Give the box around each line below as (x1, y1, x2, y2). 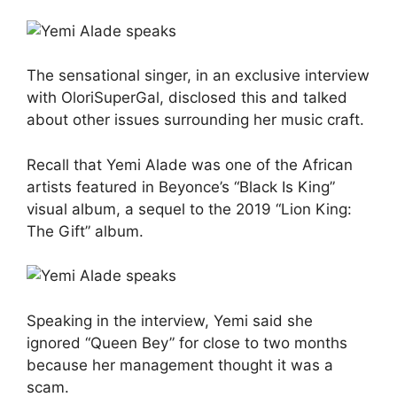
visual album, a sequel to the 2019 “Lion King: (27, 199, 352, 218)
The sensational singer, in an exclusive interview (27, 66, 370, 84)
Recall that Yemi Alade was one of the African (27, 155, 353, 174)
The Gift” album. (27, 222, 144, 240)
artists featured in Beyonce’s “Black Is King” (27, 177, 335, 196)
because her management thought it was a (27, 355, 333, 374)
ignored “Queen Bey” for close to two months (27, 333, 347, 352)
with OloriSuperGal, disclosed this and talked (27, 89, 347, 106)
